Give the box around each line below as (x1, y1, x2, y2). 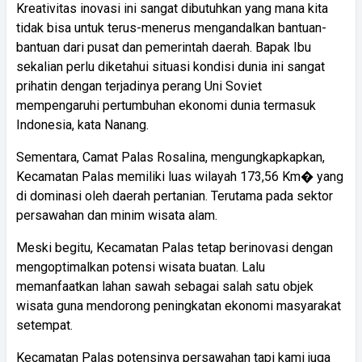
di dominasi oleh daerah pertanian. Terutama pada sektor (16, 187, 333, 204)
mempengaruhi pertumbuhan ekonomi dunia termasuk (16, 97, 316, 113)
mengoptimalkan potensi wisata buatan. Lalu (16, 259, 265, 275)
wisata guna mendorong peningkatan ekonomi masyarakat (16, 297, 341, 314)
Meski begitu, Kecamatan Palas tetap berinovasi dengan (16, 239, 333, 255)
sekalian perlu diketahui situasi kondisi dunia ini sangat (16, 58, 325, 74)
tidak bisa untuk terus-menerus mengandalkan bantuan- (16, 19, 326, 36)
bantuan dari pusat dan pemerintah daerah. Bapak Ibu (16, 39, 311, 55)
